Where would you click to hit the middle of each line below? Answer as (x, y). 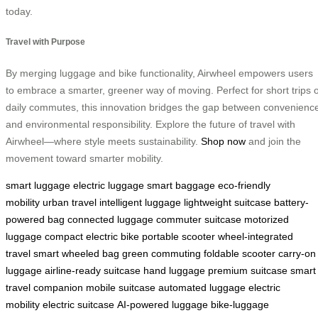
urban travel (70, 202)
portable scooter (179, 236)
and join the (273, 141)
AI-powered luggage (163, 304)
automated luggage (202, 287)
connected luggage (110, 219)
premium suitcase (248, 270)
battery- (291, 202)
